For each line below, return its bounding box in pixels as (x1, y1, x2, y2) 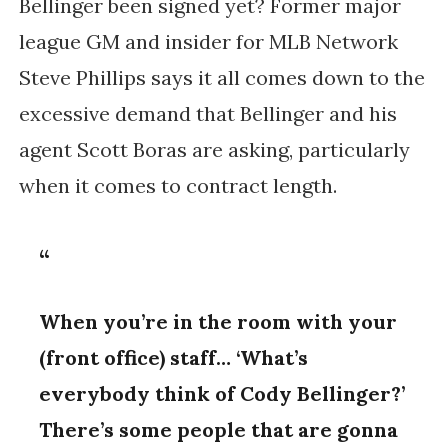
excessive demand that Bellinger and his (18, 101, 397, 127)
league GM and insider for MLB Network (18, 29, 398, 55)
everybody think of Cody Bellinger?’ (39, 381, 406, 407)
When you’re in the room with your (39, 309, 398, 335)
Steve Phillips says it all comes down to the (18, 65, 425, 91)
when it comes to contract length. (18, 173, 337, 199)
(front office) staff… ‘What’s (39, 345, 309, 371)
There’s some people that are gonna (39, 417, 399, 443)
